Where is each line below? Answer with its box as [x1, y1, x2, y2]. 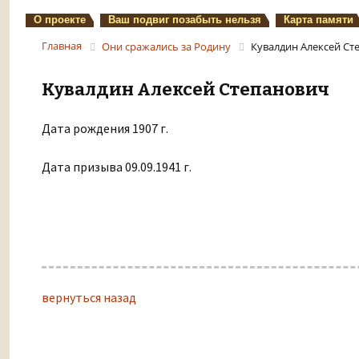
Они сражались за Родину [102, 39, 231, 54]
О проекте [34, 14, 86, 26]
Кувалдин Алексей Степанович [42, 78, 329, 100]
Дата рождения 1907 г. [42, 119, 168, 136]
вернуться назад [42, 288, 136, 305]
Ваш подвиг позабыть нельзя [108, 14, 261, 26]
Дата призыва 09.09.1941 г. [42, 158, 192, 175]
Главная [42, 38, 82, 53]
